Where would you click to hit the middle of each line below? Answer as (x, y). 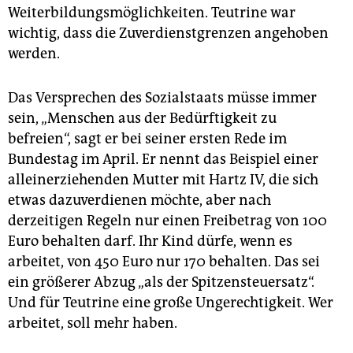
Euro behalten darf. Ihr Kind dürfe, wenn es (150, 242)
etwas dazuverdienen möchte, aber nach (139, 201)
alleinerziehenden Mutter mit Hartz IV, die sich (163, 180)
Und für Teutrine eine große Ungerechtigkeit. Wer (171, 303)
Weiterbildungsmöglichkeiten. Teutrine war (152, 13)
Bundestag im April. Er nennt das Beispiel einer (163, 160)
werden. (34, 54)
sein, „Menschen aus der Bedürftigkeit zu (142, 119)
